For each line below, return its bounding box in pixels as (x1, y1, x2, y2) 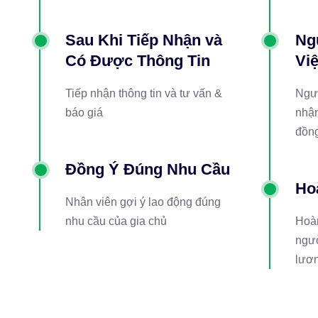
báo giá (65, 106, 103, 119)
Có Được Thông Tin (65, 52, 210, 70)
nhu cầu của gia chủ (65, 215, 167, 227)
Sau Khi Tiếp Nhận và (65, 31, 222, 49)
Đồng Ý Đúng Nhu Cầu (65, 160, 230, 178)
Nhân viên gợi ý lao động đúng (65, 196, 221, 208)
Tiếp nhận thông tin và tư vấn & (65, 87, 222, 99)
